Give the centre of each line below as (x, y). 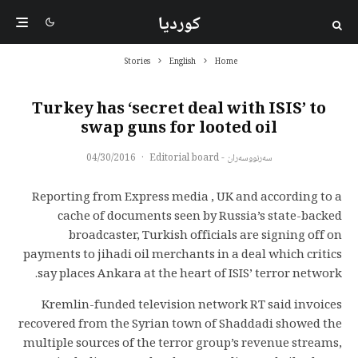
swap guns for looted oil (179, 129)
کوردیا (179, 25)
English (183, 62)
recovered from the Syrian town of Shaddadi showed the (180, 325)
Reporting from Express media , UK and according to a (187, 198)
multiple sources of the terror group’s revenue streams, (183, 344)
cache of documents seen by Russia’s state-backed (200, 217)
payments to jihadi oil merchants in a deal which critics (183, 256)
